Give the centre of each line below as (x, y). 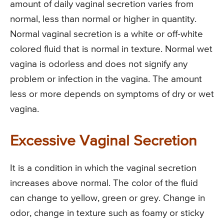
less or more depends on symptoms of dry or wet (112, 94)
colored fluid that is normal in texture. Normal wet (111, 49)
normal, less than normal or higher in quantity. (103, 19)
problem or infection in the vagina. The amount (106, 79)
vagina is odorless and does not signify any (99, 64)
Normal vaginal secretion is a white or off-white (106, 34)
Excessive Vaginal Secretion (103, 142)
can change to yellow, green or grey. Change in (107, 198)
